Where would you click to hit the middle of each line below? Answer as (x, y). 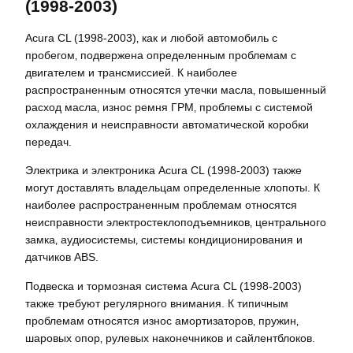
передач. (48, 142)
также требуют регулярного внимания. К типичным (157, 303)
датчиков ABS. (62, 257)
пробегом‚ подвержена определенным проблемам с (161, 56)
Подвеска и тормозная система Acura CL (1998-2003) (163, 286)
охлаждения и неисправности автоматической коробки (167, 125)
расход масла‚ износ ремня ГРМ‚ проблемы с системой (169, 108)
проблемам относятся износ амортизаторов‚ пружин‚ (162, 320)
